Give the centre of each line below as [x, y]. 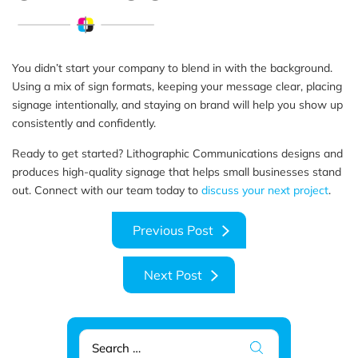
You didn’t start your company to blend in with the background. [172, 68]
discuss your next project [265, 190]
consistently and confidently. [84, 123]
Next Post [173, 274]
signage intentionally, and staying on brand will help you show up [177, 104]
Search [99, 336]
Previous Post [173, 230]
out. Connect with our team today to [107, 190]
